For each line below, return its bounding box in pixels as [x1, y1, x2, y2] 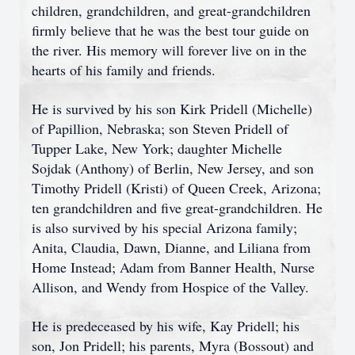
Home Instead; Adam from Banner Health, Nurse [32, 258, 315, 277]
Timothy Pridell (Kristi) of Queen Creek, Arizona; [32, 178, 321, 197]
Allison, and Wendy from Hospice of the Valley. [32, 277, 309, 296]
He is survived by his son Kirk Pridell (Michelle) [32, 99, 312, 118]
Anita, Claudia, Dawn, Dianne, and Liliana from [32, 238, 311, 257]
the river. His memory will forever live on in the [32, 40, 307, 59]
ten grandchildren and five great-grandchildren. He [32, 198, 323, 217]
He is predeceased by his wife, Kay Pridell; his [32, 316, 300, 335]
